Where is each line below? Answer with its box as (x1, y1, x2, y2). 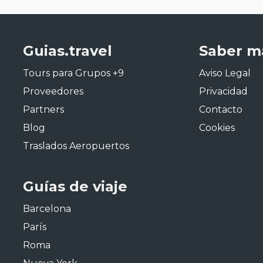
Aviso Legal (199, 68, 251, 79)
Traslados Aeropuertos (23, 140, 129, 151)
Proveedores (23, 86, 83, 97)
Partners (23, 104, 64, 115)
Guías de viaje (23, 178, 127, 195)
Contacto (199, 104, 242, 115)
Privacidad (199, 86, 248, 97)
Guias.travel (23, 42, 112, 59)
